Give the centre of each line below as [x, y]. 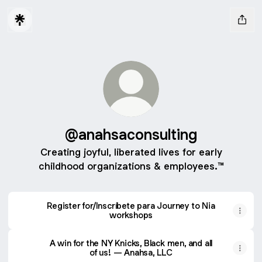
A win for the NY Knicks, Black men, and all [131, 243]
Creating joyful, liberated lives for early [131, 152]
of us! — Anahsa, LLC [131, 252]
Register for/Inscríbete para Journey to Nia [131, 206]
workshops [131, 215]
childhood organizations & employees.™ [131, 166]
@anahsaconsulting [131, 134]
